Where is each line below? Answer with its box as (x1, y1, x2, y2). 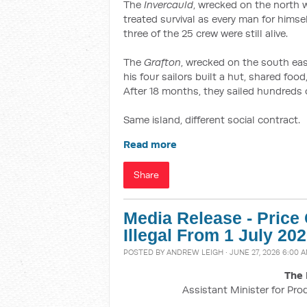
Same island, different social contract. (123, 113, 300, 126)
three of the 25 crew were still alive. (123, 27, 288, 40)
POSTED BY (123, 247, 167, 257)
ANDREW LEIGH (167, 247, 223, 257)
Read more (123, 138, 177, 151)
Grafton (144, 56, 181, 69)
